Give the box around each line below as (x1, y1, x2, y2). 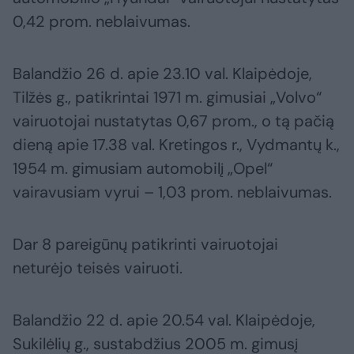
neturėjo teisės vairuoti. (13, 258, 183, 279)
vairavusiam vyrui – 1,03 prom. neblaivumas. (13, 182, 332, 203)
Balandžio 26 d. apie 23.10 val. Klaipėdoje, (13, 63, 312, 85)
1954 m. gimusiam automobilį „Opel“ (13, 158, 273, 179)
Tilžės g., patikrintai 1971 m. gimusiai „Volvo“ (13, 87, 322, 108)
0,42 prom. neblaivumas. (13, 11, 190, 32)
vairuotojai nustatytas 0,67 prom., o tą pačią (13, 111, 334, 132)
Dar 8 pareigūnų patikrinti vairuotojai (13, 234, 278, 255)
